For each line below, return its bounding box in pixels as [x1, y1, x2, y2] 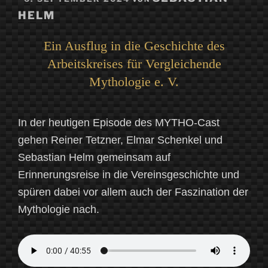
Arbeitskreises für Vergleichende [47, 56, 221, 72]
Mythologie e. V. [89, 74, 179, 90]
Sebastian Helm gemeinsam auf [18, 151, 170, 164]
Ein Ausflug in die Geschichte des [43, 38, 225, 54]
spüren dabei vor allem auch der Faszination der [18, 186, 248, 199]
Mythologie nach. [18, 203, 99, 216]
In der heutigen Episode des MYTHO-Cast [18, 117, 220, 129]
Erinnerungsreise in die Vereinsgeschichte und [18, 169, 239, 181]
